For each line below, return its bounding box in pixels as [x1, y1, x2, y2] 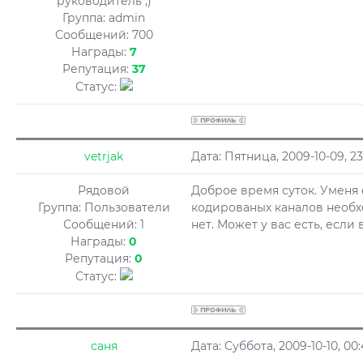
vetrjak [84, 149, 123, 164]
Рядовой [78, 183, 130, 198]
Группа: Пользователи [37, 200, 170, 215]
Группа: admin [62, 11, 145, 25]
